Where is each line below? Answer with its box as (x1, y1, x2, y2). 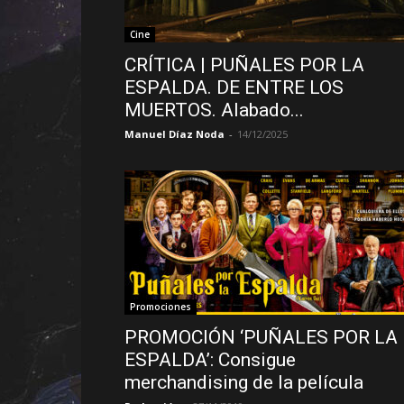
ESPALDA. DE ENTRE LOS (124, 77, 344, 98)
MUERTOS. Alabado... (124, 99, 304, 121)
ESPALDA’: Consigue (124, 349, 296, 371)
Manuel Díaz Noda (124, 127, 225, 141)
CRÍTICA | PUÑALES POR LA (124, 54, 364, 76)
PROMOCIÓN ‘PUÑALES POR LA (124, 326, 398, 348)
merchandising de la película (124, 372, 363, 393)
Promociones (130, 300, 191, 313)
